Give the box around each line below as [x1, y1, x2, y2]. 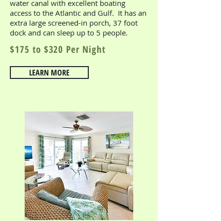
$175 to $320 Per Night [10, 43, 106, 56]
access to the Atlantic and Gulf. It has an [10, 8, 147, 18]
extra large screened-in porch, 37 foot [10, 18, 138, 28]
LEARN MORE [29, 67, 70, 78]
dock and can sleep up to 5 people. [10, 28, 128, 37]
